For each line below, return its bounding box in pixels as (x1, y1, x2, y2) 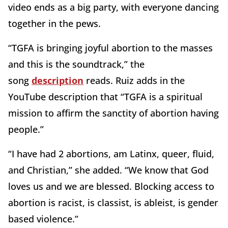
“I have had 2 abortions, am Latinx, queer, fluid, (8, 148, 214, 160)
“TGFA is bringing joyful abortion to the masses (8, 42, 213, 54)
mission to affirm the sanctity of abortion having (8, 107, 219, 120)
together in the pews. (8, 17, 101, 30)
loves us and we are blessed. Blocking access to (8, 180, 214, 193)
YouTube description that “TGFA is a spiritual (8, 91, 203, 103)
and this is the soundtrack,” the (8, 58, 145, 71)
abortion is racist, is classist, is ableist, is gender (8, 196, 218, 209)
